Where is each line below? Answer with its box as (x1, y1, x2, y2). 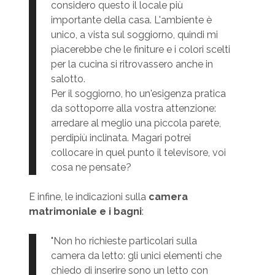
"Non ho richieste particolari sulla (50, 235, 197, 247)
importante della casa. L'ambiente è (50, 14, 212, 26)
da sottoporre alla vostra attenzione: (50, 103, 216, 115)
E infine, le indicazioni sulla (28, 191, 149, 203)
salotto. (50, 73, 85, 85)
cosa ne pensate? (50, 161, 131, 174)
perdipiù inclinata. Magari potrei (50, 132, 191, 144)
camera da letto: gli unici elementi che (50, 250, 222, 262)
